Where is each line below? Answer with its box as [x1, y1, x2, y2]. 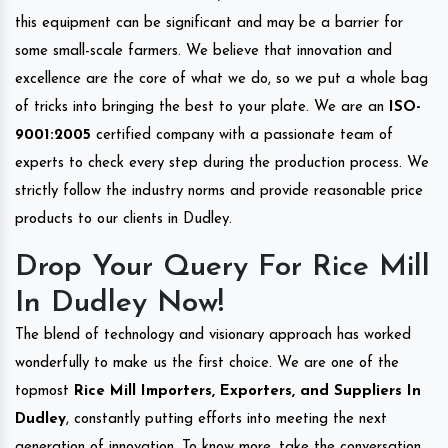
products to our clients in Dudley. [15, 211, 232, 227]
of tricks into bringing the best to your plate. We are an [15, 99, 389, 115]
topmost [15, 383, 69, 399]
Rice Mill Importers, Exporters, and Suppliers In [69, 383, 421, 399]
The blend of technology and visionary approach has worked [15, 327, 411, 343]
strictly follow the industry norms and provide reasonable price [15, 183, 423, 199]
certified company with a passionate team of [91, 127, 393, 143]
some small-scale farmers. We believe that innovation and [15, 43, 392, 59]
